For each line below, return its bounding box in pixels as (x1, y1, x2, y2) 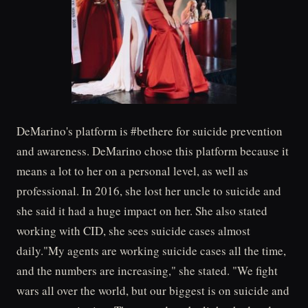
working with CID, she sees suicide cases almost (16, 223, 250, 239)
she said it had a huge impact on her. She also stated (16, 203, 267, 219)
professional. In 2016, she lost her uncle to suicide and (16, 183, 281, 199)
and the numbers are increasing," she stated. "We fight (16, 263, 278, 278)
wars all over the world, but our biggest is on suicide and (16, 283, 289, 298)
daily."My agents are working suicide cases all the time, (16, 243, 286, 258)
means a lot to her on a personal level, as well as (16, 163, 248, 179)
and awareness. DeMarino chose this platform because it (16, 143, 289, 159)
